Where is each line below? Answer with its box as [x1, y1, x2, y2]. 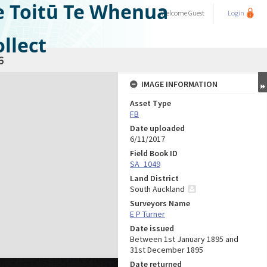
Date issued [130, 223, 174, 234]
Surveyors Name [130, 198, 190, 209]
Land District [130, 173, 179, 184]
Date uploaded [130, 123, 185, 133]
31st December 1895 [130, 244, 203, 255]
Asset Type [130, 98, 171, 108]
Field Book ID [130, 148, 178, 159]
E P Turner [130, 209, 165, 219]
